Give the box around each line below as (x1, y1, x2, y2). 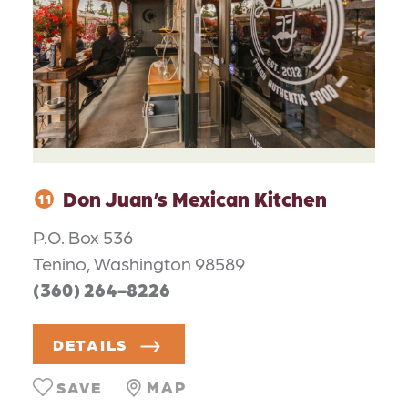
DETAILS (53, 334, 128, 353)
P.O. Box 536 (33, 225, 133, 248)
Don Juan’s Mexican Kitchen (63, 186, 327, 211)
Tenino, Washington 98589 (33, 251, 245, 274)
